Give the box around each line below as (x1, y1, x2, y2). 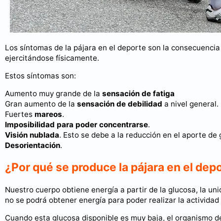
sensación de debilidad (77, 99, 162, 109)
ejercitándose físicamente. (5, 53, 99, 63)
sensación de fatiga (102, 89, 175, 99)
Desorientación (5, 141, 60, 150)
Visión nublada (5, 130, 59, 140)
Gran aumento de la (5, 99, 77, 109)
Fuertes (5, 110, 35, 119)
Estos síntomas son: (5, 71, 76, 81)
